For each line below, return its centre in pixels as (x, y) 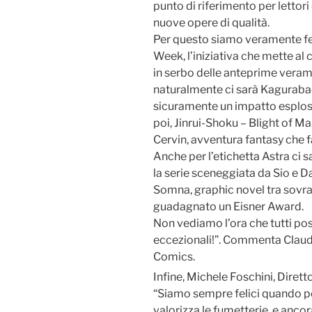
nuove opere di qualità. (211, 23)
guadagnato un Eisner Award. (228, 207)
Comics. (174, 257)
